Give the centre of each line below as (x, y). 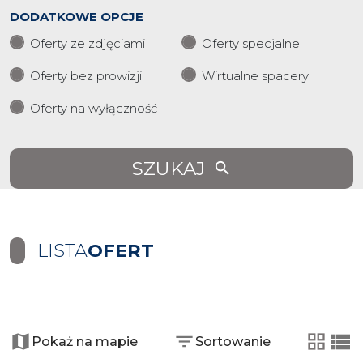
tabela (336, 350)
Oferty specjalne (251, 43)
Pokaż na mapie (85, 342)
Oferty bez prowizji (86, 76)
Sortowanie (233, 342)
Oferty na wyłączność (94, 108)
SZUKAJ (168, 169)
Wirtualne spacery (255, 76)
